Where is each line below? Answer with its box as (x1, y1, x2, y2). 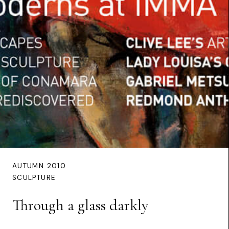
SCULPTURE (12, 173, 56, 182)
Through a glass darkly (12, 196, 148, 215)
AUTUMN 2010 (12, 162, 66, 171)
